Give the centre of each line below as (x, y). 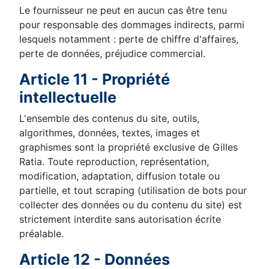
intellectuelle (68, 97)
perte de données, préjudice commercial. (112, 53)
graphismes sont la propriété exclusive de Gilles (128, 147)
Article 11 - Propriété (95, 79)
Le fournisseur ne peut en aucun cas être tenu (123, 10)
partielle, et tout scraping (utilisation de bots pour (133, 190)
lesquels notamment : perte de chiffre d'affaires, (129, 39)
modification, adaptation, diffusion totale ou (119, 176)
